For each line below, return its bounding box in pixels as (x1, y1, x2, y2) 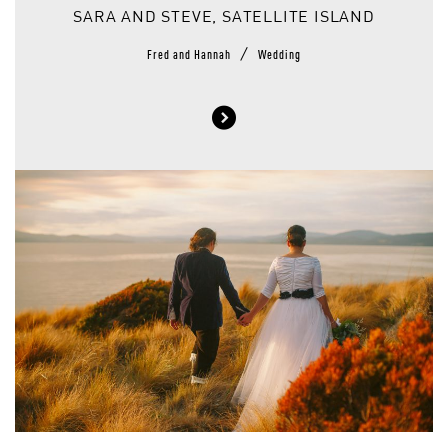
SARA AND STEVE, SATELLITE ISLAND (73, 10, 375, 27)
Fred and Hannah (147, 48, 234, 58)
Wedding (258, 48, 301, 58)
